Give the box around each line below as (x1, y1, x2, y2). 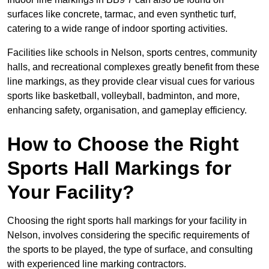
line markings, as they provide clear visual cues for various (7, 76, 255, 86)
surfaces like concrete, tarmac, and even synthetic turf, (7, 8, 236, 19)
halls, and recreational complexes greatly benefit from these (7, 61, 259, 72)
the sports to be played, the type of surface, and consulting (7, 244, 253, 255)
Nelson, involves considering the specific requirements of (7, 229, 249, 240)
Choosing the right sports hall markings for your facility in (7, 215, 247, 226)
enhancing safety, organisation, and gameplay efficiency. (7, 104, 247, 115)
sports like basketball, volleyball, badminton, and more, (7, 90, 240, 101)
